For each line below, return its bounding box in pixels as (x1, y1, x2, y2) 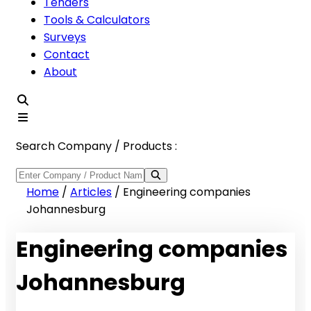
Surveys (44, 29, 86, 45)
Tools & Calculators (44, 12, 150, 28)
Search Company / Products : (16, 138, 177, 154)
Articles (70, 184, 112, 200)
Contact (44, 47, 90, 62)
